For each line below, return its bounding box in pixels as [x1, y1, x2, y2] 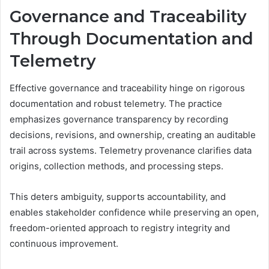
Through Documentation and [10, 29, 253, 49]
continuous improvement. [10, 237, 118, 249]
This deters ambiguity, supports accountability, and [10, 190, 226, 202]
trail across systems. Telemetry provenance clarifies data [10, 144, 252, 156]
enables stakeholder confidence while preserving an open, [10, 206, 259, 218]
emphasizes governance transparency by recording [10, 113, 228, 125]
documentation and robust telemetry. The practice [10, 97, 222, 109]
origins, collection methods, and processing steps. [10, 160, 223, 172]
